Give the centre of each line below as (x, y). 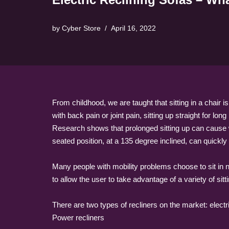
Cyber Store (81, 28)
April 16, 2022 (133, 28)
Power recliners (78, 217)
